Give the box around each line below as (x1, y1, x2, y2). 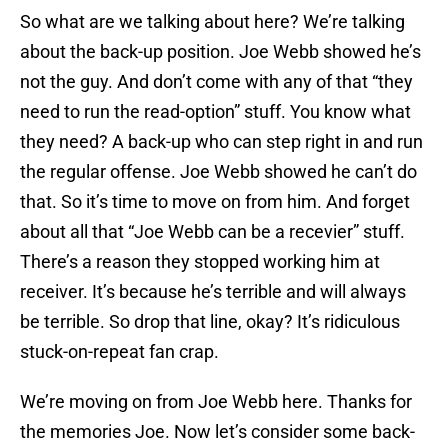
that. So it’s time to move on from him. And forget (20, 191, 410, 213)
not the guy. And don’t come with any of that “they (20, 71, 413, 93)
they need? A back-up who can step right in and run (20, 131, 423, 153)
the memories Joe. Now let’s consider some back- (20, 421, 415, 443)
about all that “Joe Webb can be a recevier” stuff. (20, 221, 405, 243)
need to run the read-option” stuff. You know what (20, 101, 411, 123)
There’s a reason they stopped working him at (20, 251, 380, 273)
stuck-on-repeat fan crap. (20, 341, 219, 363)
